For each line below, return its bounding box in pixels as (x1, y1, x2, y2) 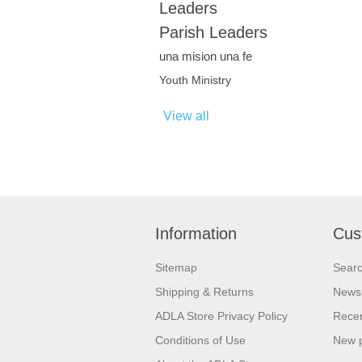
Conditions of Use (155, 334, 246, 347)
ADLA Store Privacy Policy (155, 309, 288, 322)
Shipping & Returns (155, 285, 254, 298)
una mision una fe (159, 49, 252, 63)
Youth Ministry (159, 74, 231, 86)
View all (163, 109, 209, 123)
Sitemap (155, 261, 197, 274)
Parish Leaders (159, 23, 267, 41)
